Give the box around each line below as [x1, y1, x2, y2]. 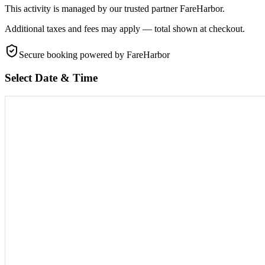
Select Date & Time [5, 71, 98, 84]
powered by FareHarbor [80, 50, 170, 60]
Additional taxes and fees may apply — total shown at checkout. [5, 24, 245, 34]
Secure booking [19, 50, 80, 60]
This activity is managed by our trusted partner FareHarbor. [5, 4, 225, 14]
